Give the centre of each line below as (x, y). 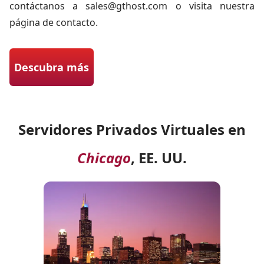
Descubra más (52, 67)
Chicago (104, 158)
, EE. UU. (159, 158)
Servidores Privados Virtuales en (132, 129)
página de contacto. (54, 22)
